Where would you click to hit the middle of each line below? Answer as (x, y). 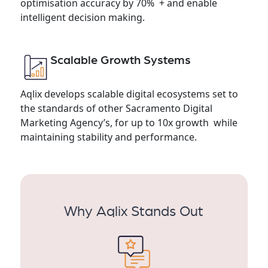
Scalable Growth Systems (120, 60)
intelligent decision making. (82, 17)
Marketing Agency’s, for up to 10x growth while (129, 123)
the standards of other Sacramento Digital (116, 108)
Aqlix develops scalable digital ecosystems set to (129, 94)
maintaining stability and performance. (108, 137)
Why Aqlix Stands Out (134, 212)
